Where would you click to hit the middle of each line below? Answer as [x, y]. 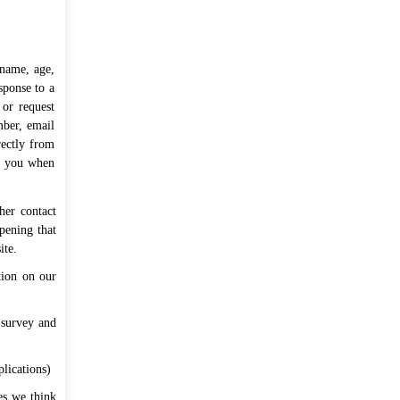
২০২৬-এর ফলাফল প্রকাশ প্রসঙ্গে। [200, 246]
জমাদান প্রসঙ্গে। [131, 184]
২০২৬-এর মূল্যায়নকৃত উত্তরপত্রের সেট [219, 145]
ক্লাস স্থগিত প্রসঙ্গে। [171, 83]
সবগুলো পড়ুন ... [272, 307]
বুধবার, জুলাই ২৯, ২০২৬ [169, 24]
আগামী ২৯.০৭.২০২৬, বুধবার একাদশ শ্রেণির [219, 64]
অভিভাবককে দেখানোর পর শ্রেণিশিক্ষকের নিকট [205, 165]
